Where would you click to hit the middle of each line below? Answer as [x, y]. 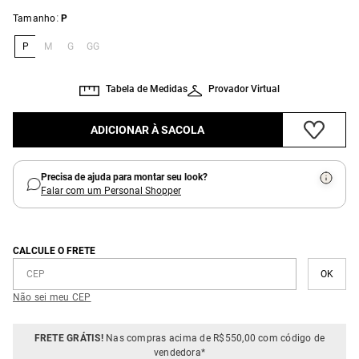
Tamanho [34, 18]
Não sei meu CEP [52, 297]
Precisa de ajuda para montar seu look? [124, 177]
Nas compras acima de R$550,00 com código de [214, 338]
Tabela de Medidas [146, 89]
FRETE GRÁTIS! [69, 338]
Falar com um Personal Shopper [111, 191]
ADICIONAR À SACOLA [147, 130]
